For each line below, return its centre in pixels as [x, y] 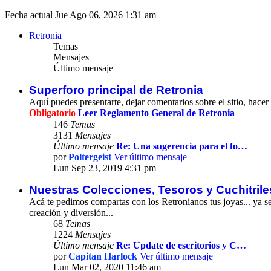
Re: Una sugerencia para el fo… [182, 146]
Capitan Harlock [103, 256]
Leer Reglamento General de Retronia [156, 113]
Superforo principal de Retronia [116, 90]
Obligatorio [54, 113]
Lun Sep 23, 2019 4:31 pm [105, 168]
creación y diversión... [71, 213]
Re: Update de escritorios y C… [181, 246]
